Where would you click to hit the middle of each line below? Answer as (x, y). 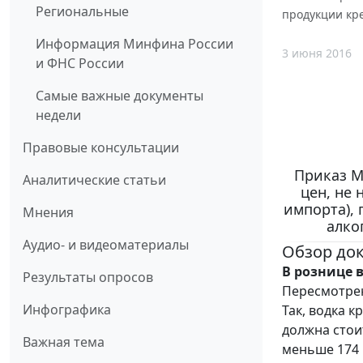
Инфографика (67, 310)
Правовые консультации (101, 148)
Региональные (82, 12)
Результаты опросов (88, 278)
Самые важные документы (120, 96)
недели (58, 115)
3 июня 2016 (317, 53)
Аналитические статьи (94, 180)
